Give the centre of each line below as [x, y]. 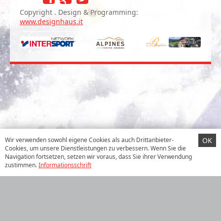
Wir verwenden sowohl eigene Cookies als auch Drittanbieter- [89, 140]
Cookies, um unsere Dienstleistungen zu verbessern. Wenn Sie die [95, 148]
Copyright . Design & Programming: [79, 12]
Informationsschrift [65, 165]
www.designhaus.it [51, 22]
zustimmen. [22, 165]
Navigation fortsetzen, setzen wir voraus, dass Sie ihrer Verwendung [98, 157]
